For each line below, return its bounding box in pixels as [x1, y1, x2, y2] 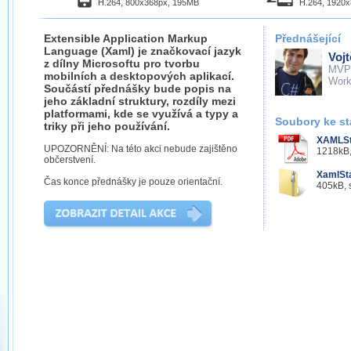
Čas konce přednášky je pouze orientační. [44, 176, 223, 187]
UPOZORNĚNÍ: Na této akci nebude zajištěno [44, 143, 237, 154]
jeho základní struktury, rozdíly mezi [44, 95, 236, 107]
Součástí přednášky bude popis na [44, 82, 231, 95]
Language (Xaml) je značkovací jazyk [44, 45, 241, 57]
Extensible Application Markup [44, 32, 208, 45]
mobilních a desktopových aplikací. [44, 70, 234, 82]
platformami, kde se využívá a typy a [44, 107, 238, 120]
